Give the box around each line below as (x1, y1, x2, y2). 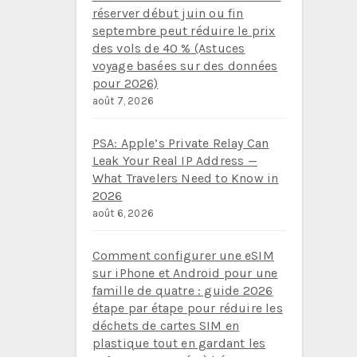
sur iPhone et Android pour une (92, 265, 278, 280)
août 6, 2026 (92, 207, 154, 219)
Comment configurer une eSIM (92, 248, 274, 263)
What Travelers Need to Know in (92, 171, 279, 186)
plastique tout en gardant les (92, 335, 266, 351)
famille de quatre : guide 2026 (92, 283, 273, 298)
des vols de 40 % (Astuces (92, 41, 245, 56)
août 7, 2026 (92, 95, 154, 107)
